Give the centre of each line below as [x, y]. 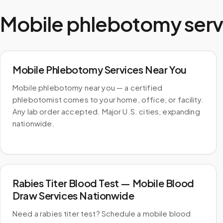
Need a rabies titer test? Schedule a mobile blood [102, 213]
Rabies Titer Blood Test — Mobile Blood [103, 183]
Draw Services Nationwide [73, 195]
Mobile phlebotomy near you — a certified [87, 87]
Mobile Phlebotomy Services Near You [100, 69]
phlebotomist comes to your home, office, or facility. [108, 99]
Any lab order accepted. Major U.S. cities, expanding [106, 111]
